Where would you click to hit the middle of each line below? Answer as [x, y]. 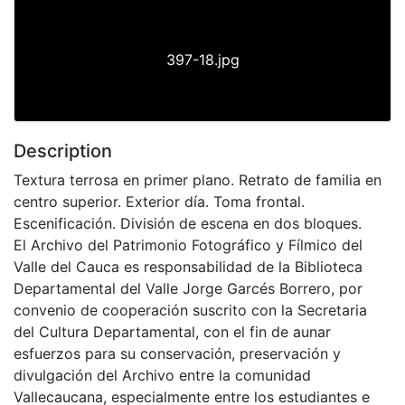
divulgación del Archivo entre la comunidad [162, 375]
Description [63, 151]
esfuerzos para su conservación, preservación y [177, 353]
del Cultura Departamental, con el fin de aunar [172, 331]
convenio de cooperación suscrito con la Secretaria [190, 310]
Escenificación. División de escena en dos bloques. [188, 223]
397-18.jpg [202, 59]
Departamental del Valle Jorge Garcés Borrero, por [188, 288]
